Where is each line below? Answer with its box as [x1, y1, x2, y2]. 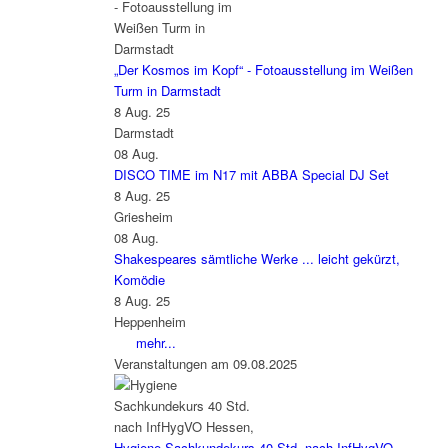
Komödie [113, 270, 165, 290]
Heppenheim [113, 312, 186, 332]
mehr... [135, 333, 176, 353]
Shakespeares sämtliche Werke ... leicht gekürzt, [113, 249, 400, 269]
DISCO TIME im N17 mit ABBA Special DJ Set [113, 165, 389, 185]
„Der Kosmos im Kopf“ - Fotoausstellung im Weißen [113, 60, 413, 80]
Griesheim [113, 207, 173, 227]
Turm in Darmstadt [113, 81, 221, 101]
